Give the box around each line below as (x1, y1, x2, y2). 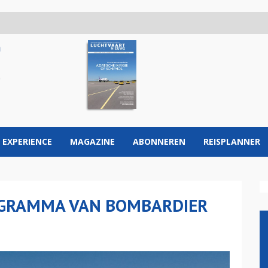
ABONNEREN (133, 136, 185, 147)
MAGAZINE (70, 136, 115, 147)
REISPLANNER (203, 136, 260, 147)
